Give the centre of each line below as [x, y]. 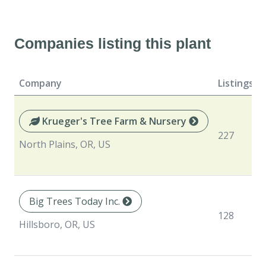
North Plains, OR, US [65, 145]
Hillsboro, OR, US [57, 225]
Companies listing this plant [113, 44]
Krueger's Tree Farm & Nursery [114, 121]
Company [40, 83]
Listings [236, 83]
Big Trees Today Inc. [76, 202]
